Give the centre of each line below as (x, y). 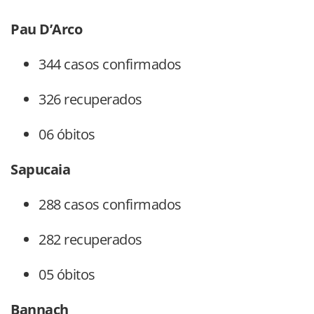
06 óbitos (67, 135)
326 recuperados (90, 100)
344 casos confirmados (110, 64)
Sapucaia (40, 170)
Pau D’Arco (46, 29)
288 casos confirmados (110, 205)
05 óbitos (67, 275)
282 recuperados (90, 240)
